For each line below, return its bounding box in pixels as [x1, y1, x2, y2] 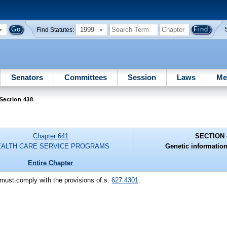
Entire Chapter [28, 159, 73, 167]
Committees [64, 72, 107, 82]
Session [127, 72, 156, 82]
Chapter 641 [32, 132, 68, 140]
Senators [11, 72, 44, 82]
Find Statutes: [36, 26, 74, 33]
